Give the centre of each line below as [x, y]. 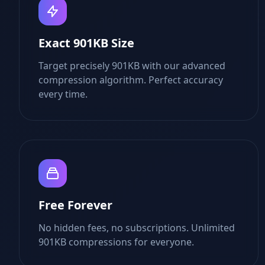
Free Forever [75, 205]
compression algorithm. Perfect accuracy [131, 80]
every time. [63, 94]
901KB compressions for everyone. [116, 242]
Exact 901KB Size [86, 43]
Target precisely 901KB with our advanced [132, 66]
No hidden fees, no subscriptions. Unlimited [137, 228]
